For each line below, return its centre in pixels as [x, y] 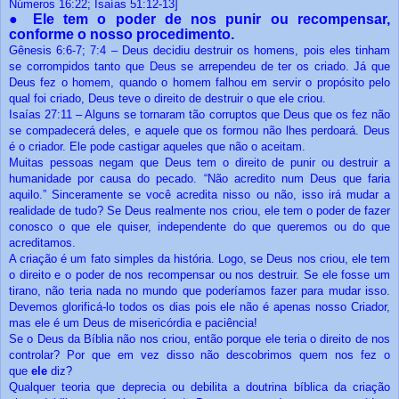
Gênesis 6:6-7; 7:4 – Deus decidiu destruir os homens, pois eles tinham [199, 51]
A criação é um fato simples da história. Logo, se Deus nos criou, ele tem [199, 259]
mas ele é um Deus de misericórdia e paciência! [133, 323]
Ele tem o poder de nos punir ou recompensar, [212, 20]
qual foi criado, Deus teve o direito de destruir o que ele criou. [167, 99]
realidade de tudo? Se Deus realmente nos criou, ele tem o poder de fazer [199, 211]
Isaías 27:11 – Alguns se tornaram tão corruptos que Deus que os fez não [199, 115]
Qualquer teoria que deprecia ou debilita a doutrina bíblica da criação [199, 387]
